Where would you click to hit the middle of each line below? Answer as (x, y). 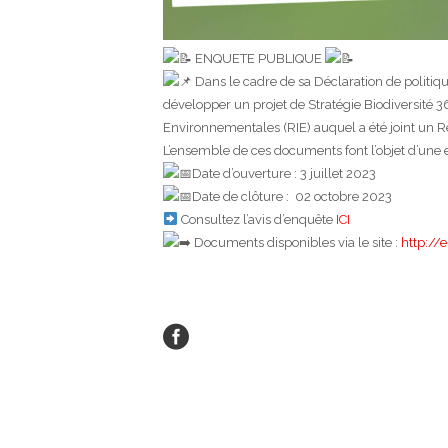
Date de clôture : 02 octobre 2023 (292, 196)
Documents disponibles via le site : (296, 242)
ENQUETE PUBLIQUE (258, 58)
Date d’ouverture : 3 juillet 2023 (284, 173)
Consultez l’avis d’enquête (256, 219)
